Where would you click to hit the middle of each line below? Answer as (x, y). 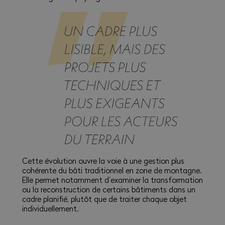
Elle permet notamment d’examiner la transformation (112, 180)
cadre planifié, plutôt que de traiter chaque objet (104, 199)
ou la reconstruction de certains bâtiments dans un (108, 190)
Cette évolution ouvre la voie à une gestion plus (103, 161)
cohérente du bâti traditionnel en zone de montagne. (111, 171)
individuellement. (50, 209)
